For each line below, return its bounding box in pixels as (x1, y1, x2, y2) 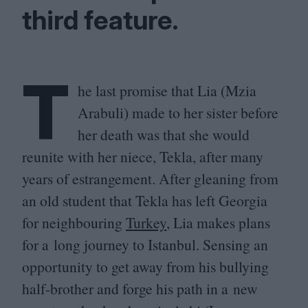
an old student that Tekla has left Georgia (22, 190, 267, 210)
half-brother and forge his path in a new (22, 278, 258, 298)
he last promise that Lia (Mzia (78, 80, 256, 100)
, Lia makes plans (166, 212, 270, 232)
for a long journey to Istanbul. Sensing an (22, 234, 268, 254)
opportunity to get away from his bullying (22, 256, 269, 276)
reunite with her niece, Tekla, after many (22, 146, 263, 166)
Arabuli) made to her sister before (78, 102, 278, 122)
